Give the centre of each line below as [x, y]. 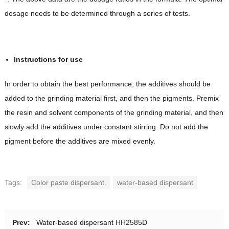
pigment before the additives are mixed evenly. [80, 141]
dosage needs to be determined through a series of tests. [97, 13]
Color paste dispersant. [68, 182]
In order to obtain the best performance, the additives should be [107, 84]
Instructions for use [48, 59]
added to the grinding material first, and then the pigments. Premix [111, 98]
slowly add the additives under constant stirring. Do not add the [106, 127]
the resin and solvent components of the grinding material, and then [114, 112]
